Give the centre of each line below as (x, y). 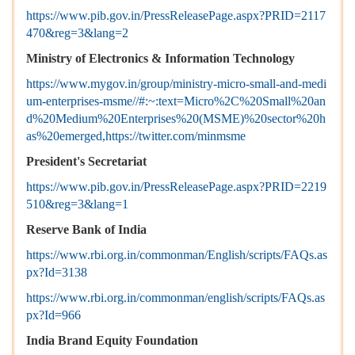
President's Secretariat (86, 162)
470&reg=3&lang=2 (77, 33)
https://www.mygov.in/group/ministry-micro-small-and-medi (176, 84)
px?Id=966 (53, 315)
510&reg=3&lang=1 (77, 204)
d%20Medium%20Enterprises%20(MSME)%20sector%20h (176, 119)
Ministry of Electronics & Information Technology (160, 59)
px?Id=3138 (57, 273)
